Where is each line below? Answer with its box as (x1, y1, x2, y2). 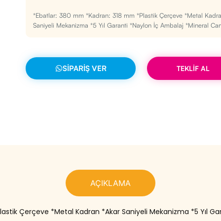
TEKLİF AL (176, 64, 210, 73)
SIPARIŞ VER (62, 64, 107, 73)
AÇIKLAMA (90, 178, 131, 188)
